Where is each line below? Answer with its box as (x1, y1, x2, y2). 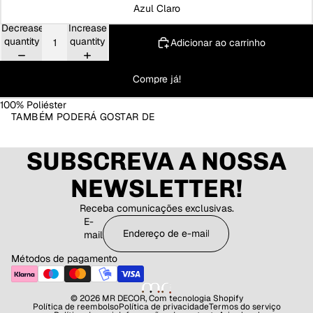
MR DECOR (101, 292, 145, 304)
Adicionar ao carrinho (170, 36, 265, 49)
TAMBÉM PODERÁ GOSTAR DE (11, 110, 155, 123)
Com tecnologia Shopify (148, 292, 243, 304)
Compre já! (132, 72, 181, 85)
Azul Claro (133, 2, 180, 15)
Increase (68, 22, 107, 35)
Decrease (1, 22, 44, 35)
